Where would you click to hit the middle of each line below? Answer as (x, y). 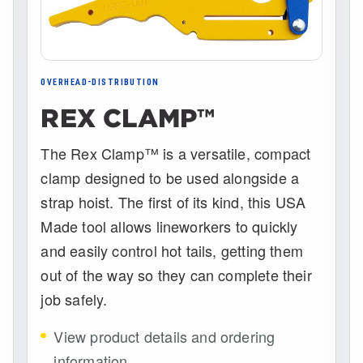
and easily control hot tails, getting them (172, 251)
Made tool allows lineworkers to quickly (169, 226)
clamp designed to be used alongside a (170, 178)
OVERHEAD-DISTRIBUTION (100, 83)
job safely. (74, 299)
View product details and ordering (164, 337)
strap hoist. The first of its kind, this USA (173, 202)
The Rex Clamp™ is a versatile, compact (176, 154)
